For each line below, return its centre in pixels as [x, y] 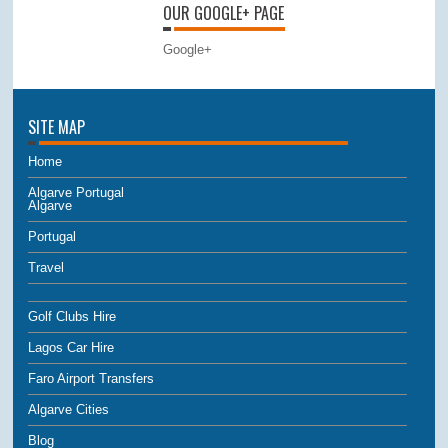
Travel [46, 267]
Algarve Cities [69, 409]
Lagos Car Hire [71, 347]
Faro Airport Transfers [91, 378]
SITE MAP [57, 126]
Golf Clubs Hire [72, 316]
